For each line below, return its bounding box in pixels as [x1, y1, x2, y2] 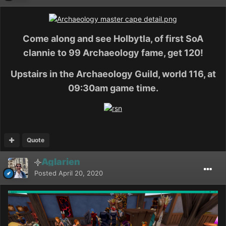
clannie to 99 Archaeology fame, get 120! [23, 47, 203, 58]
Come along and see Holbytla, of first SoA [23, 33, 203, 44]
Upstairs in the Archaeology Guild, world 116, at [10, 68, 216, 79]
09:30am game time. [68, 82, 158, 93]
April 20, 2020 [59, 168, 103, 177]
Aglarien [41, 156, 80, 167]
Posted [34, 168, 59, 177]
